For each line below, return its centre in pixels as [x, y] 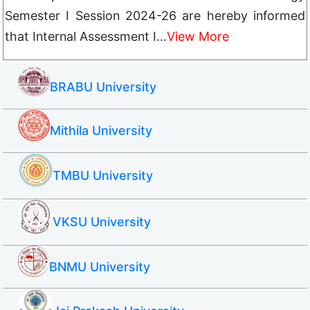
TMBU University [103, 175]
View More [198, 36]
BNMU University [100, 266]
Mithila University [101, 130]
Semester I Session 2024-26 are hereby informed [155, 16]
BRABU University [103, 87]
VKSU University [102, 222]
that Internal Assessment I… [86, 36]
